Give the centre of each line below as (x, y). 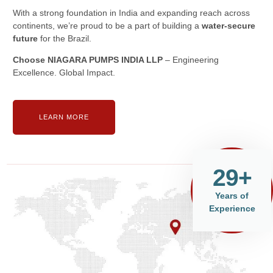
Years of (232, 196)
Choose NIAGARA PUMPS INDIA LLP (88, 59)
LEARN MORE (64, 117)
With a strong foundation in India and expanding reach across (131, 12)
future (25, 38)
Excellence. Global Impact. (64, 72)
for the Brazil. (65, 38)
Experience (232, 209)
